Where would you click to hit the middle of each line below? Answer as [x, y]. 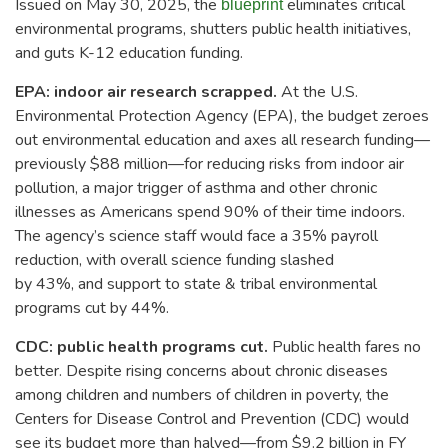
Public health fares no [346, 346]
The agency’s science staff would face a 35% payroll [196, 235]
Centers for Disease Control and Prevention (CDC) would [212, 418]
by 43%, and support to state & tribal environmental [196, 283]
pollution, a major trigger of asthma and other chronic [196, 187]
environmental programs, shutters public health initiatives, [213, 28]
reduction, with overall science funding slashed [174, 259]
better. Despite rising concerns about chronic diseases [201, 370]
